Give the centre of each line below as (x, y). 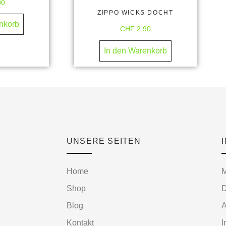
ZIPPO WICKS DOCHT (135, 13)
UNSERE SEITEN (104, 141)
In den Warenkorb (135, 50)
